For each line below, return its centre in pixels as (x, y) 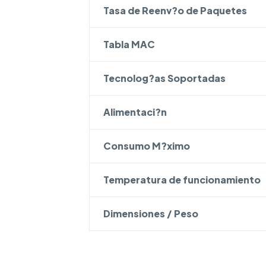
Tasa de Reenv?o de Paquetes (175, 10)
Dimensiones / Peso (151, 213)
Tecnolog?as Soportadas (164, 78)
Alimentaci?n (135, 112)
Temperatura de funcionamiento (182, 180)
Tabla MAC (129, 44)
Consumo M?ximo (146, 146)
